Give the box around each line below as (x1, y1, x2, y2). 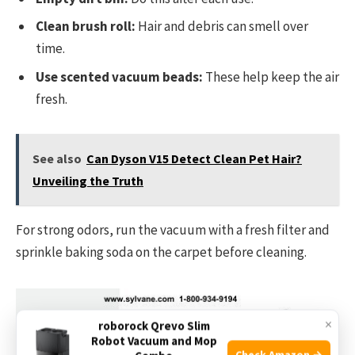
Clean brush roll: (36, 17, 136, 36)
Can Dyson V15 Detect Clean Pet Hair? (86, 151, 302, 167)
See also (32, 151, 82, 167)
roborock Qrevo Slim (97, 318, 210, 334)
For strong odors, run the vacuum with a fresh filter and (16, 221, 330, 239)
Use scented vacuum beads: (36, 67, 203, 86)
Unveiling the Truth (32, 173, 143, 189)
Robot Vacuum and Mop (90, 333, 217, 349)
